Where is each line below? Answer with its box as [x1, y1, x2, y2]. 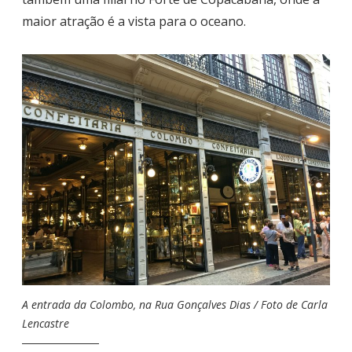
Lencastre [22, 316, 69, 332]
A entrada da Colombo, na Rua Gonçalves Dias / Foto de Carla [22, 297, 328, 313]
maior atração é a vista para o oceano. [22, 12, 246, 30]
